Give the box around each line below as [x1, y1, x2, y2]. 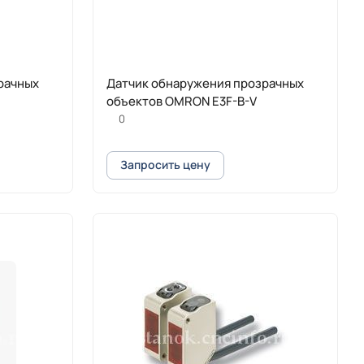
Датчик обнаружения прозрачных [106, 74, 304, 92]
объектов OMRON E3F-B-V [106, 92, 257, 110]
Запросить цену [120, 157, 210, 173]
